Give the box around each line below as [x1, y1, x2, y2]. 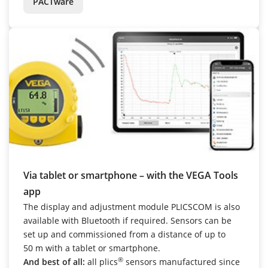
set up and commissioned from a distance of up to [23, 228, 226, 240]
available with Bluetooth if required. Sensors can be [23, 214, 232, 226]
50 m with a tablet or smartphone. [23, 242, 160, 254]
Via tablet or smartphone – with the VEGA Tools [23, 168, 238, 182]
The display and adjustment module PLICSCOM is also [23, 200, 240, 212]
